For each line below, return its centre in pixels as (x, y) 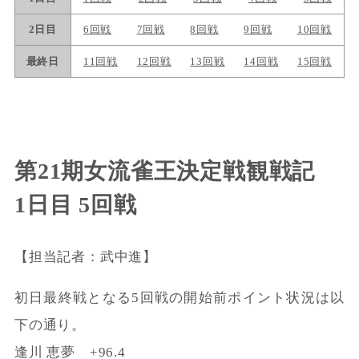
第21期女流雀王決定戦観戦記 (165, 170)
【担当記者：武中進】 (85, 256)
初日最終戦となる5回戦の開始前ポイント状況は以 (179, 297)
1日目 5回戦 (75, 204)
